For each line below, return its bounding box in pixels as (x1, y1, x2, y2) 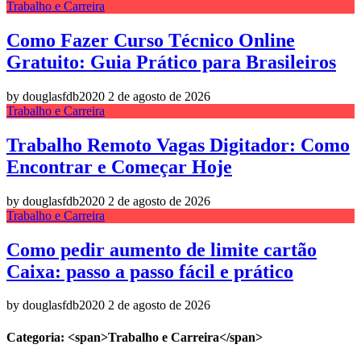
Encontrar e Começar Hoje (6, 156, 232, 177)
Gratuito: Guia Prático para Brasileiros (6, 51, 336, 73)
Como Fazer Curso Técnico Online (6, 29, 295, 51)
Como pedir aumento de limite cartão (6, 239, 317, 260)
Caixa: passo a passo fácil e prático (6, 260, 293, 282)
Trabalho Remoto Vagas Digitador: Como (6, 134, 350, 156)
